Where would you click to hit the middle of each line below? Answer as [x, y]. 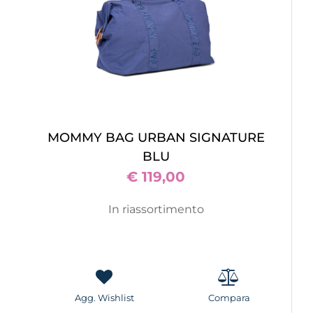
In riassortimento [156, 209]
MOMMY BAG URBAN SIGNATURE [156, 138]
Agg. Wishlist [104, 298]
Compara [229, 298]
